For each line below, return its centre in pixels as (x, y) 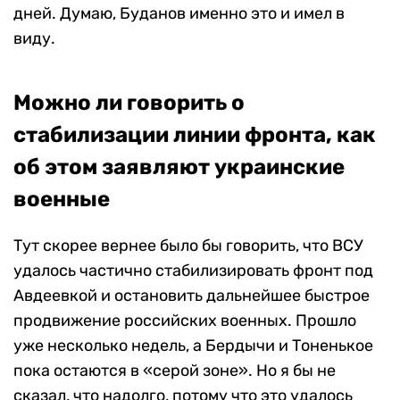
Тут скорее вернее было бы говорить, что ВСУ (188, 246)
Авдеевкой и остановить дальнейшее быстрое (192, 296)
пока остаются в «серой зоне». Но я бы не (175, 371)
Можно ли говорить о (129, 103)
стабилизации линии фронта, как (195, 135)
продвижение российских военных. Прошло (185, 321)
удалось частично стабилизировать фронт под (193, 271)
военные (62, 200)
